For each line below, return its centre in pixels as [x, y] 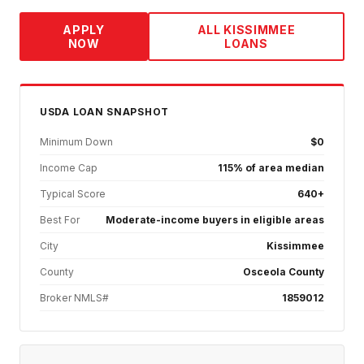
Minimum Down [76, 142]
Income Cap [69, 168]
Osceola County [284, 272]
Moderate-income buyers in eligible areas [215, 220]
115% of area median [271, 168]
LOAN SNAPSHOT [119, 112]
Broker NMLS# [74, 298]
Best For [60, 220]
